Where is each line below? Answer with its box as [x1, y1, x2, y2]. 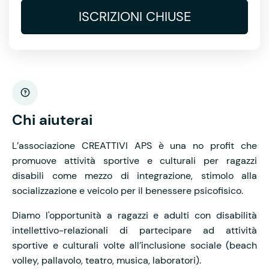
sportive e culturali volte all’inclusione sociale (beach [12, 238, 257, 252]
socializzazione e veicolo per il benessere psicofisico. [12, 184, 243, 197]
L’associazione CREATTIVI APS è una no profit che [12, 139, 257, 152]
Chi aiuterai [12, 110, 92, 129]
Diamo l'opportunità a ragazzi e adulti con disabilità [12, 208, 257, 222]
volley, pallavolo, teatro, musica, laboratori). [12, 253, 201, 267]
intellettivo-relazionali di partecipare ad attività [12, 223, 257, 237]
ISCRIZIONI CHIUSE [78, 7, 191, 25]
